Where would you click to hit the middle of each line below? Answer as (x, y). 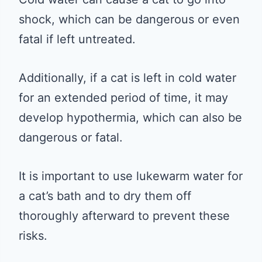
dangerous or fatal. (71, 137)
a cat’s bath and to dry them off (105, 196)
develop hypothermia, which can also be (130, 117)
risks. (33, 235)
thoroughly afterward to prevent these (124, 216)
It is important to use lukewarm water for (131, 176)
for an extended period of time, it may (123, 97)
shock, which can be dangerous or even (129, 19)
